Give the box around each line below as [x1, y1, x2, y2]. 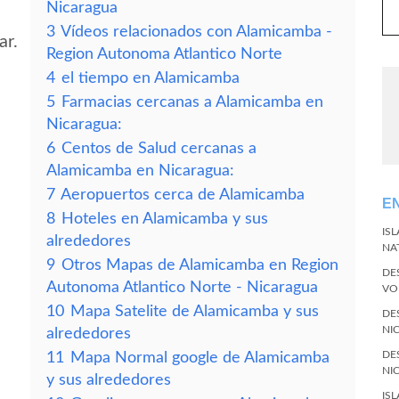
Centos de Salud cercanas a [61, 141, 256, 156]
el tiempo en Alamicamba [61, 70, 240, 85]
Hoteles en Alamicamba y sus [61, 211, 268, 226]
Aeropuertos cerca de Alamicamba [61, 187, 305, 202]
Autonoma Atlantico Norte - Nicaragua [46, 280, 318, 295]
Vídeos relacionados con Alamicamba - [61, 24, 332, 39]
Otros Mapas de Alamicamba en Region [61, 257, 338, 273]
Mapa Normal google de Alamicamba [70, 350, 330, 365]
